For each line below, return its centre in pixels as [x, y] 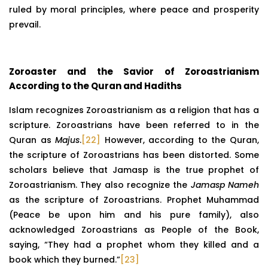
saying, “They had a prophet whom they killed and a [134, 244]
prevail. [25, 24]
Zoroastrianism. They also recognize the [100, 185]
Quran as [32, 140]
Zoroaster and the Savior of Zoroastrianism [134, 71]
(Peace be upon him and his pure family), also [134, 214]
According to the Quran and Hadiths [95, 86]
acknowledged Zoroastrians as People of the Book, [134, 229]
